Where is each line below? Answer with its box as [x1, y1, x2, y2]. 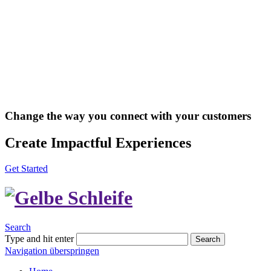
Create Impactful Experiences [5, 134, 191, 151]
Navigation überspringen [5, 246, 99, 256]
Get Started [5, 163, 48, 174]
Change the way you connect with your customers [5, 109, 251, 122]
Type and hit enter [5, 233, 74, 244]
